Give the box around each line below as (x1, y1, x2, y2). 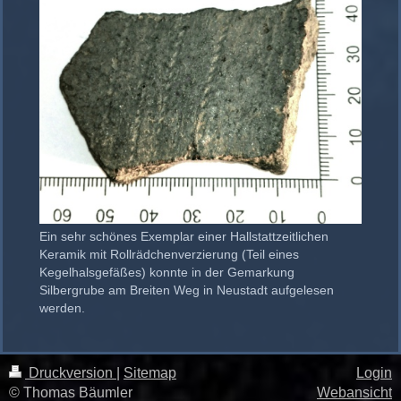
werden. (39, 301, 85, 316)
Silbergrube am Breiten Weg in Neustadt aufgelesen (39, 283, 334, 298)
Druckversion (25, 365, 116, 381)
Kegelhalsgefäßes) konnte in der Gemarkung (39, 265, 294, 280)
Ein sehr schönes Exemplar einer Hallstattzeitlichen (39, 229, 328, 244)
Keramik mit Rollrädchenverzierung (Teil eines (39, 247, 299, 262)
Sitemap (124, 365, 176, 381)
